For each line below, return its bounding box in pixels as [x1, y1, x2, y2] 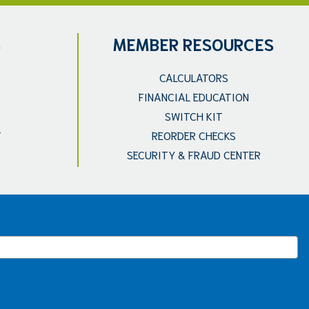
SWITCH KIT [164, 108, 223, 123]
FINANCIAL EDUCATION [138, 89, 249, 103]
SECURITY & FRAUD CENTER [126, 147, 261, 161]
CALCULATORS [159, 70, 228, 84]
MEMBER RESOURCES [113, 32, 275, 54]
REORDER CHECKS [151, 128, 236, 142]
